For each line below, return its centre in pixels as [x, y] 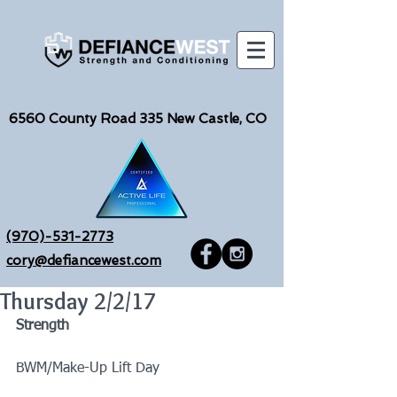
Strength [43, 326]
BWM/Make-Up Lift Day [88, 369]
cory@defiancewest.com [84, 261]
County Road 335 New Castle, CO [156, 119]
